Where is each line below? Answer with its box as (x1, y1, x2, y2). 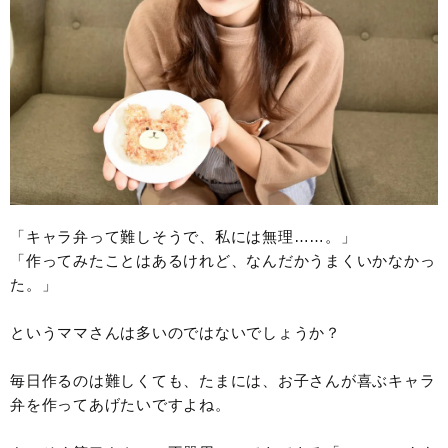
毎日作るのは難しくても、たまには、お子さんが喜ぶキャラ (10, 372, 436, 390)
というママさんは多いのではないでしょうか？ (10, 324, 341, 342)
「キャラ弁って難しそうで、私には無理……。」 (10, 228, 357, 246)
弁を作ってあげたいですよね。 (10, 396, 231, 414)
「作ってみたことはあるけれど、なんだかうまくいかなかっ (10, 252, 436, 270)
